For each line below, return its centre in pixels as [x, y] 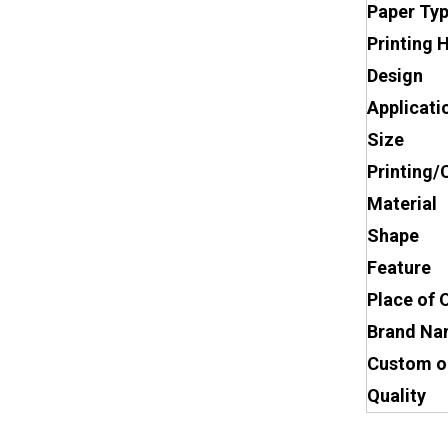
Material [402, 203]
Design [395, 75]
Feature [399, 267]
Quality [396, 395]
